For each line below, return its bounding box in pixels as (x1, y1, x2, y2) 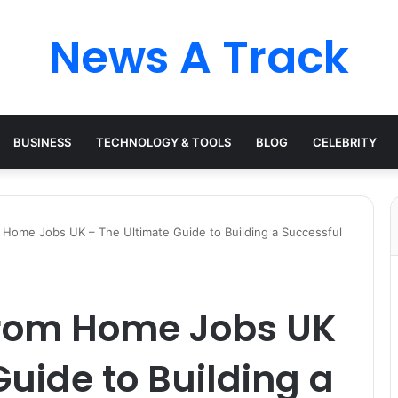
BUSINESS (13, 135, 71, 149)
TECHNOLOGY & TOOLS (96, 135, 231, 149)
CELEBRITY (313, 135, 377, 149)
